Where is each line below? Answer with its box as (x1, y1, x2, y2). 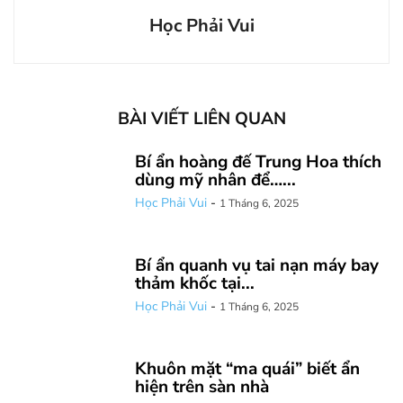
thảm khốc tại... (135, 272, 255, 296)
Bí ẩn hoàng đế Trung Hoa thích (135, 150, 381, 175)
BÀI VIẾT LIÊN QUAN (117, 107, 286, 131)
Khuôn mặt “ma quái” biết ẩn (135, 357, 360, 381)
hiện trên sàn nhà (135, 375, 269, 399)
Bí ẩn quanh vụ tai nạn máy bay (135, 254, 379, 278)
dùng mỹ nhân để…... (135, 168, 296, 193)
